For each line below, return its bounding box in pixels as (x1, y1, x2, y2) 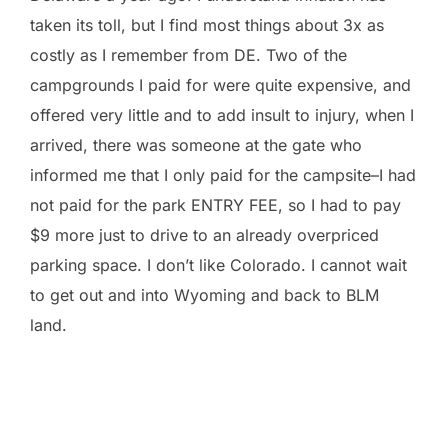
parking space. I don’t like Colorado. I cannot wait (30, 254, 407, 275)
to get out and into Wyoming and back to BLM (30, 284, 379, 305)
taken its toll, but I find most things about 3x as (30, 14, 384, 35)
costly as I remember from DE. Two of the (30, 44, 347, 65)
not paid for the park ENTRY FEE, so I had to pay (30, 194, 401, 215)
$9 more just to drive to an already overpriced (30, 224, 379, 245)
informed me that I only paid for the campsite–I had (30, 164, 416, 185)
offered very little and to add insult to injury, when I (30, 104, 414, 125)
